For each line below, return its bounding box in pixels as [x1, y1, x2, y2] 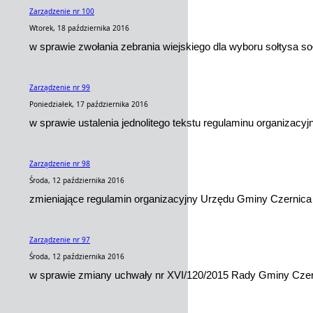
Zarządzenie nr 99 [29, 82, 90, 92]
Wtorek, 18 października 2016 [29, 23, 129, 33]
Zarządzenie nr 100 [29, 6, 94, 16]
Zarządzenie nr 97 [29, 235, 90, 245]
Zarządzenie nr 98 [29, 159, 90, 168]
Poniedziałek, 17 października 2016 [29, 99, 148, 109]
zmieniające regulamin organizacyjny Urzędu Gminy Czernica [29, 193, 312, 205]
